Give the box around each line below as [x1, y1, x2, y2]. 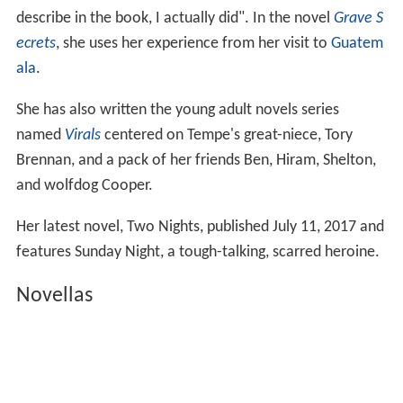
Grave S [333, 9, 383, 27]
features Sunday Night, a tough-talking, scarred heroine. [15, 243, 380, 261]
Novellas [15, 284, 93, 307]
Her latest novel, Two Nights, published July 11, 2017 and [15, 218, 384, 236]
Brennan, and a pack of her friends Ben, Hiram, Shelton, [15, 151, 376, 169]
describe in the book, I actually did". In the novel [15, 9, 334, 27]
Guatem [330, 34, 383, 52]
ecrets [15, 34, 56, 52]
